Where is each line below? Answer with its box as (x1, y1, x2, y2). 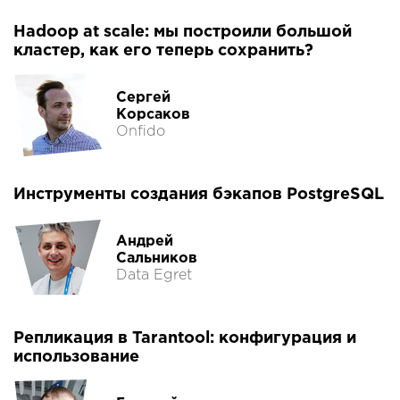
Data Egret (116, 268, 192, 282)
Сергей (116, 90, 171, 104)
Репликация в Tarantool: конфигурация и (13, 331, 356, 346)
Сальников (116, 251, 197, 265)
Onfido (116, 124, 165, 138)
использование (13, 350, 139, 365)
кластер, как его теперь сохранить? (13, 44, 313, 59)
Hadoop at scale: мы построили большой (13, 25, 352, 40)
